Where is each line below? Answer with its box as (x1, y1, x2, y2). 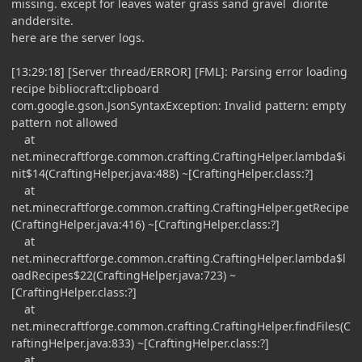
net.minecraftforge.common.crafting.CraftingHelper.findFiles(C (11, 318, 351, 334)
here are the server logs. (11, 29, 145, 45)
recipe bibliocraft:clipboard (11, 80, 159, 96)
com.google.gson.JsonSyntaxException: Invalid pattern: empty (11, 97, 346, 113)
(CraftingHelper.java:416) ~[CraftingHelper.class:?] (11, 216, 280, 232)
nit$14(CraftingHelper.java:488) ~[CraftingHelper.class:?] (11, 165, 314, 181)
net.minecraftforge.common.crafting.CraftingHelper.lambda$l (11, 250, 346, 266)
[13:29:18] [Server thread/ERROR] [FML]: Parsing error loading (11, 63, 347, 79)
